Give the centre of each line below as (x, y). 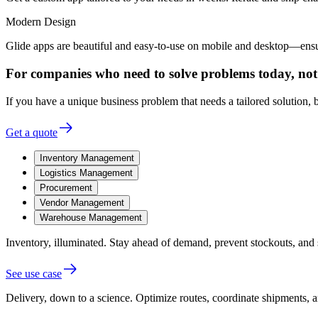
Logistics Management (86, 172)
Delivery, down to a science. (69, 297)
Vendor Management (82, 202)
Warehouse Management (91, 217)
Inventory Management (87, 158)
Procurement (66, 187)
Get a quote (32, 132)
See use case (34, 273)
